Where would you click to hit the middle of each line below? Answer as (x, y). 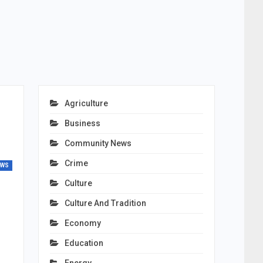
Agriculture (86, 103)
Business (82, 123)
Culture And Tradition (105, 203)
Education (84, 243)
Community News (98, 143)
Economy (82, 223)
